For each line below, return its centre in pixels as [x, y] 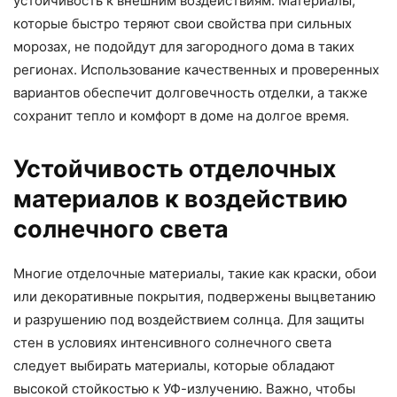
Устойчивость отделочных [175, 169]
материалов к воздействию [180, 199]
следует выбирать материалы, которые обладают [174, 366]
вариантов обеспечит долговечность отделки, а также [191, 93]
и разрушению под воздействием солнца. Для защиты [189, 320]
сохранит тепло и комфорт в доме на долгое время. [181, 116]
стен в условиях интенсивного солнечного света [172, 343]
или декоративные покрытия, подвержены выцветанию [195, 297]
